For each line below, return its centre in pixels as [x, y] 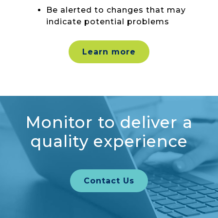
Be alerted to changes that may [116, 10]
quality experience [109, 141]
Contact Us [109, 181]
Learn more [109, 52]
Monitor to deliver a [109, 122]
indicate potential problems [108, 22]
